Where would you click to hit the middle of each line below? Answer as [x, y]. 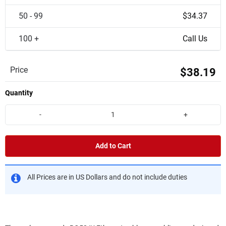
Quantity [19, 93]
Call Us [195, 39]
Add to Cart [113, 146]
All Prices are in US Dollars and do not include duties [107, 177]
